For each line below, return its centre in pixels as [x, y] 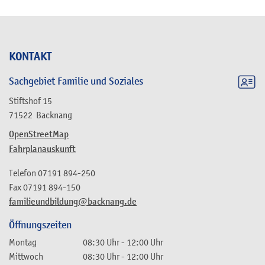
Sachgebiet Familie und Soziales [76, 81]
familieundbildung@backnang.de [73, 201]
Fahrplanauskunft [42, 149]
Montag [23, 242]
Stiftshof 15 [30, 100]
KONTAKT [30, 56]
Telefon [22, 172]
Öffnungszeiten [40, 225]
